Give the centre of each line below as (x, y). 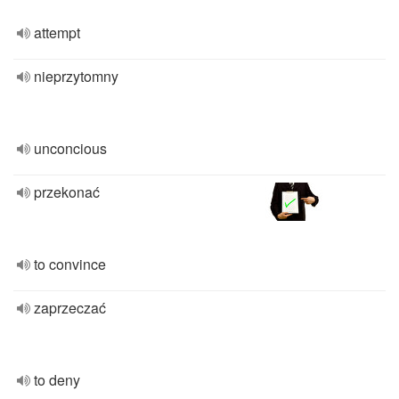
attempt (57, 33)
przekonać (67, 192)
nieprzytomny (76, 76)
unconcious (70, 148)
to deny (57, 380)
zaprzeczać (70, 308)
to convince (70, 264)
